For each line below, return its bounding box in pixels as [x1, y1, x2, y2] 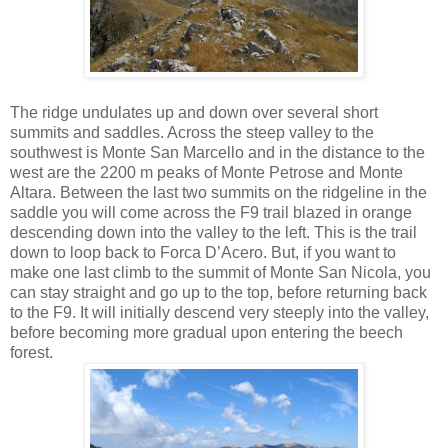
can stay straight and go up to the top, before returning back [10, 283, 427, 301]
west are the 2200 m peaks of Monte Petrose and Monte [10, 163, 403, 181]
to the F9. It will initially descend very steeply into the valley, [10, 303, 429, 321]
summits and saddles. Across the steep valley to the [10, 123, 374, 141]
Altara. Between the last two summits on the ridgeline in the [10, 183, 427, 201]
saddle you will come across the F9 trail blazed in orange [10, 203, 412, 221]
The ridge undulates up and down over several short [10, 103, 378, 121]
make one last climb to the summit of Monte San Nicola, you [10, 263, 431, 281]
